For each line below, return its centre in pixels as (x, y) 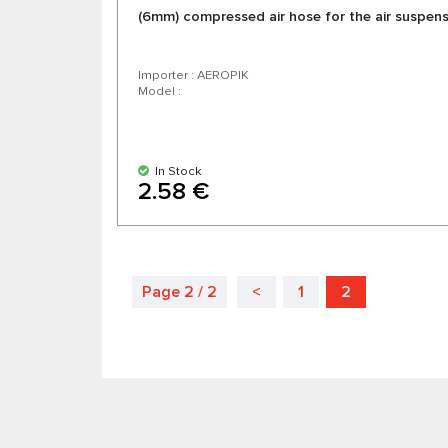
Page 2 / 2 (179, 292)
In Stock (175, 171)
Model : (159, 91)
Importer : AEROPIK (193, 75)
